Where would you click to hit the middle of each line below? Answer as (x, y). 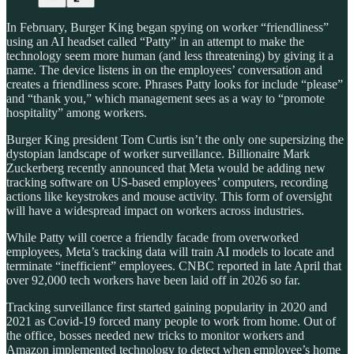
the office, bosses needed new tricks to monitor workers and (155, 336)
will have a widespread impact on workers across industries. (155, 211)
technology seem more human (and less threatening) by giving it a (170, 56)
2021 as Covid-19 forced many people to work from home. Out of (171, 322)
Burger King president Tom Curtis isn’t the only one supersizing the (175, 140)
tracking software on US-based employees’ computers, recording (167, 183)
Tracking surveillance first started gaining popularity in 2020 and (167, 307)
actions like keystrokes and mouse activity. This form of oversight (169, 197)
